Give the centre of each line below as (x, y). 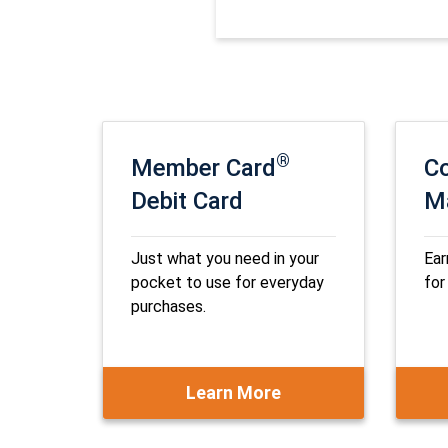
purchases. (168, 306)
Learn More (233, 392)
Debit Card (187, 201)
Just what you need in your (225, 258)
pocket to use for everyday (227, 282)
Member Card (203, 168)
